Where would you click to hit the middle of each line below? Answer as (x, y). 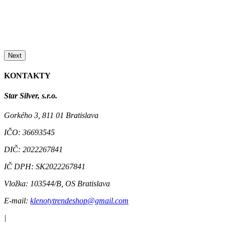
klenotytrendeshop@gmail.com (79, 200)
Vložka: (16, 183)
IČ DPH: (19, 166)
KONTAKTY (27, 76)
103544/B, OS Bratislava (69, 183)
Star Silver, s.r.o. (31, 95)
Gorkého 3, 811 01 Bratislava (51, 115)
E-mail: (16, 200)
